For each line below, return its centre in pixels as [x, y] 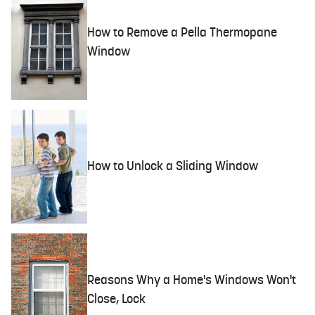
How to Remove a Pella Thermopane [182, 33]
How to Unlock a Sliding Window [173, 167]
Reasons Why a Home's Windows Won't [192, 281]
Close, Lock [117, 300]
